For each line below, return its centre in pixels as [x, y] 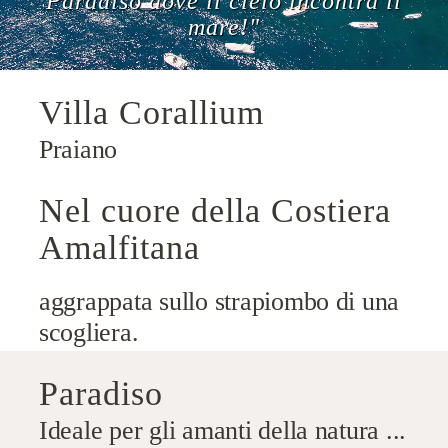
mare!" [224, 26]
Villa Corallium [151, 112]
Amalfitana [119, 247]
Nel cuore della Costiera [215, 210]
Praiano [78, 149]
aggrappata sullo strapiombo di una [219, 301]
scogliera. [89, 332]
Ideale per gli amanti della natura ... [223, 430]
